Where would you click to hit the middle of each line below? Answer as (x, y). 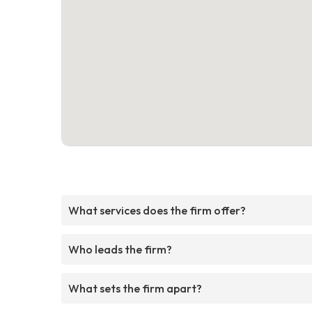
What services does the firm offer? (157, 210)
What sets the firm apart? (135, 288)
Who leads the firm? (120, 249)
